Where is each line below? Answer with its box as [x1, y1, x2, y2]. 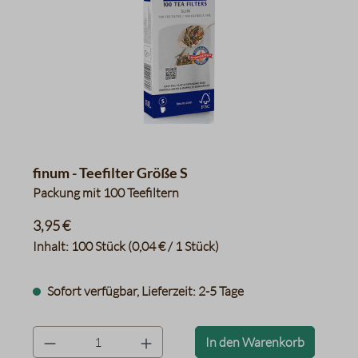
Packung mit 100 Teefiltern [33, 185, 179, 201]
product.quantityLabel [32, 327, 155, 343]
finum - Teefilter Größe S [33, 164, 188, 181]
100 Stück [71, 238, 128, 254]
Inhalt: [33, 238, 71, 254]
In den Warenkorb [205, 334, 304, 350]
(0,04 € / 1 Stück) [128, 238, 219, 254]
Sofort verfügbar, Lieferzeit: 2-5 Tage [45, 283, 244, 299]
